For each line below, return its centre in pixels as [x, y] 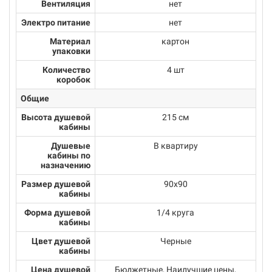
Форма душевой [57, 212]
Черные [175, 241]
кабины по [69, 155]
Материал [70, 41]
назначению [66, 165]
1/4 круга [175, 212]
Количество [66, 70]
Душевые [71, 146]
